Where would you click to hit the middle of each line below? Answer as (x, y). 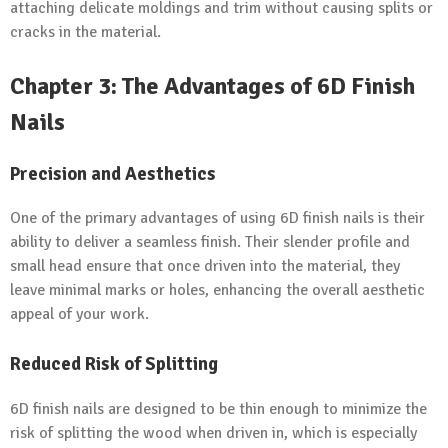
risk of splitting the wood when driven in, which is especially (213, 433)
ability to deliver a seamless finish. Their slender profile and (210, 242)
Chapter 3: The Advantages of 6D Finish (212, 85)
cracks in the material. (85, 31)
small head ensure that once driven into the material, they (205, 266)
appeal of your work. (79, 314)
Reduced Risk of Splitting (114, 364)
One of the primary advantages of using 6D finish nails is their (217, 218)
